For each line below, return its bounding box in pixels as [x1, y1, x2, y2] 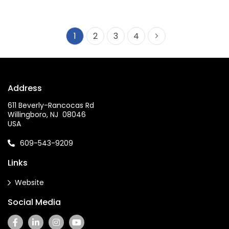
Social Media [8, 196, 61, 208]
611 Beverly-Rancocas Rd [8, 100, 94, 110]
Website [15, 177, 44, 188]
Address [8, 82, 42, 94]
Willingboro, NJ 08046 [8, 109, 86, 120]
